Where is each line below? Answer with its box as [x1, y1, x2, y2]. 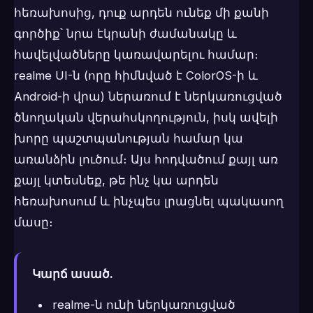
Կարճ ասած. [32, 267, 113, 282]
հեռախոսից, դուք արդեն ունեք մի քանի [14, 6, 269, 20]
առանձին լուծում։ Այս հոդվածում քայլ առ [14, 152, 278, 167]
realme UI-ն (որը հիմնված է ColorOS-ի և [14, 68, 258, 83]
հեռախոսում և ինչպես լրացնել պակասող [14, 194, 284, 209]
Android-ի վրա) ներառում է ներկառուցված [14, 89, 282, 104]
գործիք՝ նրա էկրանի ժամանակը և [14, 27, 237, 41]
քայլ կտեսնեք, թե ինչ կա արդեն [14, 173, 219, 188]
